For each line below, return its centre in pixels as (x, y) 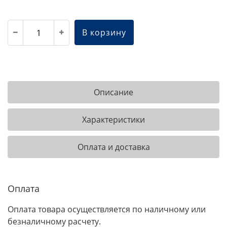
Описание (113, 92)
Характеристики (113, 120)
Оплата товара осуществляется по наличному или (107, 209)
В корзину (104, 32)
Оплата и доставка (113, 147)
